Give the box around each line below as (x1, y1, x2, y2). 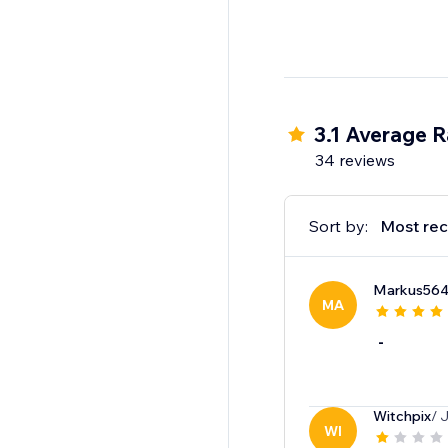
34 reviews (314, 150, 395, 171)
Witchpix (372, 407, 431, 426)
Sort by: (308, 216, 368, 237)
